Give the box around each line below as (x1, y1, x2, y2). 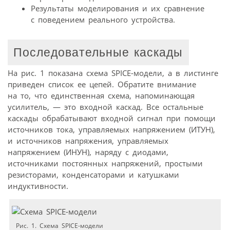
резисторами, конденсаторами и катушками (8, 169, 179, 180)
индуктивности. (8, 181, 68, 191)
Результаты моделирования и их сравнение (31, 3, 204, 13)
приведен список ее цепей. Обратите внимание (8, 79, 196, 90)
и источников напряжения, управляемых (8, 136, 168, 146)
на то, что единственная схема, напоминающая (8, 90, 195, 101)
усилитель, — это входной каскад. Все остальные (8, 102, 203, 112)
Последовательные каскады (13, 46, 183, 59)
